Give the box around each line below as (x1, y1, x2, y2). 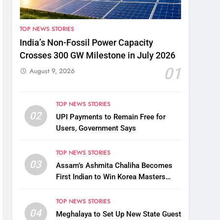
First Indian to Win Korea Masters (55, 172, 165, 182)
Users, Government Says (55, 124, 136, 133)
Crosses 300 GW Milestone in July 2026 (20, 51, 176, 61)
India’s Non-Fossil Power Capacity (20, 38, 154, 48)
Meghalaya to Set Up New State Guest (55, 210, 181, 219)
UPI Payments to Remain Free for (55, 112, 165, 122)
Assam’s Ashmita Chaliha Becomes (55, 161, 172, 170)
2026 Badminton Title (55, 184, 128, 193)
